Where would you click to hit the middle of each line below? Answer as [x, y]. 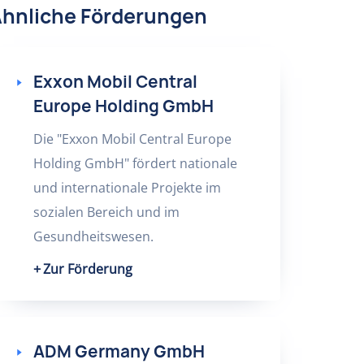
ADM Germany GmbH [119, 351]
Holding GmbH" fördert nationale [135, 163]
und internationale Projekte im [127, 188]
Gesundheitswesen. [93, 236]
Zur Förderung [87, 269]
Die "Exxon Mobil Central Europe [132, 139]
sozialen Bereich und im [106, 212]
